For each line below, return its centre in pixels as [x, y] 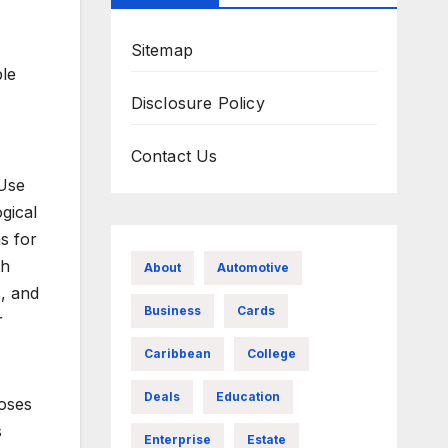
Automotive [252, 267]
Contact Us [174, 156]
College [271, 353]
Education [247, 396]
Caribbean [177, 353]
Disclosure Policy [197, 103]
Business [172, 310]
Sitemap [161, 50]
